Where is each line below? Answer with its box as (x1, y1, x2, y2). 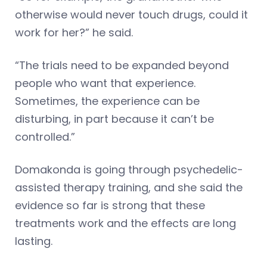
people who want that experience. (15, 75, 195, 91)
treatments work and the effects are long (15, 215, 236, 231)
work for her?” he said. (15, 24, 133, 40)
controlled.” (15, 129, 75, 144)
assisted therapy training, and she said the (15, 179, 243, 195)
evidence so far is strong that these (15, 197, 205, 213)
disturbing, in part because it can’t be (15, 111, 214, 126)
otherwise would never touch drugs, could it (15, 7, 248, 22)
